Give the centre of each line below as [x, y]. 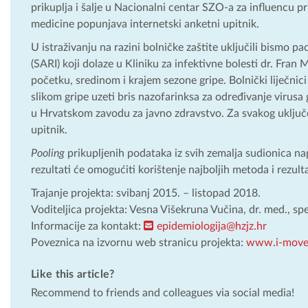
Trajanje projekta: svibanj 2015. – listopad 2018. [146, 193]
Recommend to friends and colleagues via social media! [163, 293]
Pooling [48, 153]
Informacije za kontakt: [87, 226]
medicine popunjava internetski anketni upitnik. [145, 24]
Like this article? [73, 274]
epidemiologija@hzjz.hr [212, 226]
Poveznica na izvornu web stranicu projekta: [139, 242]
